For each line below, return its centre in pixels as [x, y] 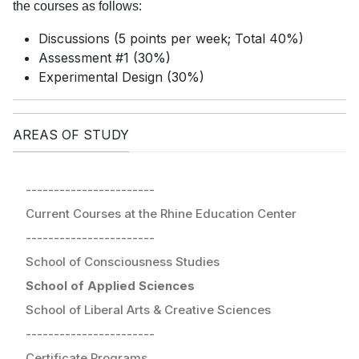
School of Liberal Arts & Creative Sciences [148, 309]
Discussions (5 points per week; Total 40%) [171, 39]
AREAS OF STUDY [71, 135]
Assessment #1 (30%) [105, 58]
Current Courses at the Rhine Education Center [161, 213]
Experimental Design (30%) [121, 77]
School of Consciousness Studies [123, 261]
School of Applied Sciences [110, 285]
